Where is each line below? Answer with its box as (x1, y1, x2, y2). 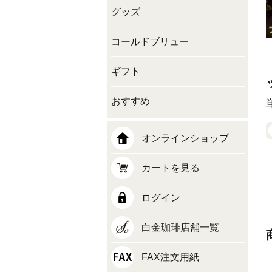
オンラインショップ (141, 133, 229, 143)
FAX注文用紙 (141, 252, 199, 262)
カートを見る (141, 163, 200, 173)
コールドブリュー (111, 36, 189, 47)
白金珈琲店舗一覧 (141, 222, 219, 233)
